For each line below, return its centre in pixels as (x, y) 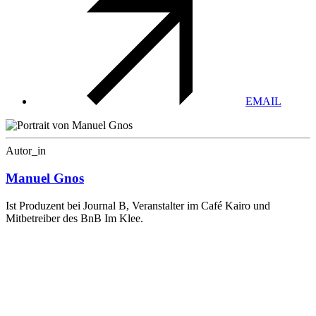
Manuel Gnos (45, 178)
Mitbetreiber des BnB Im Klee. (74, 218)
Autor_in (26, 151)
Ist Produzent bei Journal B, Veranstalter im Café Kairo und (138, 205)
